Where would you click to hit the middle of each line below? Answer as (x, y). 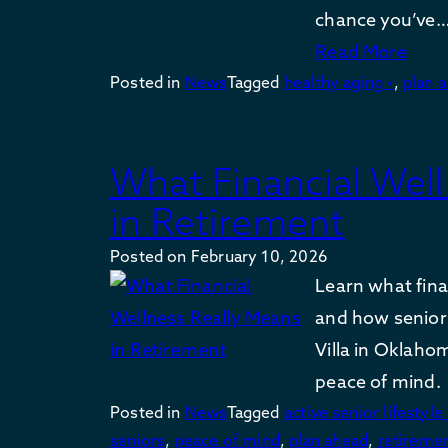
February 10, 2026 (258, 256)
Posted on (150, 256)
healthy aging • (338, 81)
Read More (361, 51)
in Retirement (227, 222)
